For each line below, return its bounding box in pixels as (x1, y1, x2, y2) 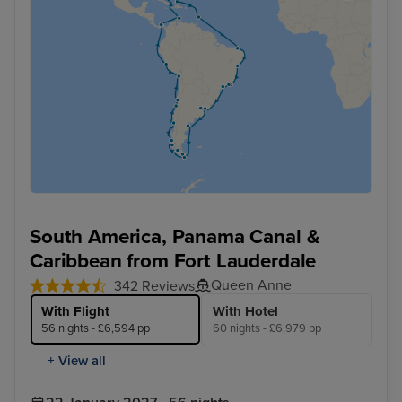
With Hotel (213, 303, 278, 320)
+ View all (48, 353, 106, 370)
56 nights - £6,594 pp (41, 321, 150, 336)
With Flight (41, 303, 109, 320)
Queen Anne (211, 276, 292, 295)
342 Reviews (114, 277, 195, 296)
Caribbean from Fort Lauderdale (30, 249, 317, 274)
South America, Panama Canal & (30, 224, 319, 249)
